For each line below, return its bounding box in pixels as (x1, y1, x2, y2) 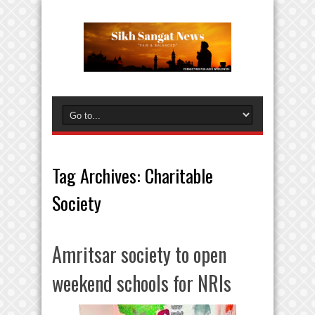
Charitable (145, 162, 213, 189)
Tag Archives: (52, 162, 145, 189)
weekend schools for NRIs (52, 269, 231, 297)
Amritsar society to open (52, 240, 226, 269)
